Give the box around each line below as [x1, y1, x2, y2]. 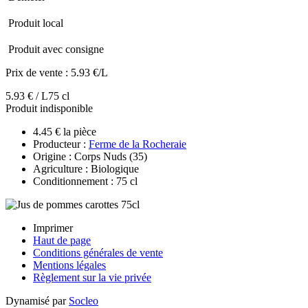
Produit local [8, 16, 63, 29]
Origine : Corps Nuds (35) [33, 150, 147, 162]
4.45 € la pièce [33, 125, 96, 137]
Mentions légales [33, 258, 106, 271]
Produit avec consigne [8, 43, 104, 55]
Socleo [69, 294, 98, 307]
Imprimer [33, 221, 73, 234]
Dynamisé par [5, 294, 69, 307]
